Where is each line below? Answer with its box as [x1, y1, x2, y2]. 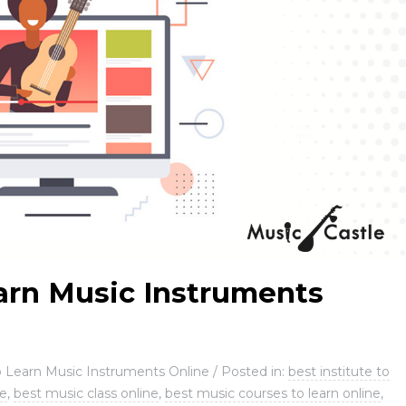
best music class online [14, 384, 159, 401]
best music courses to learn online [165, 384, 381, 401]
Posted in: [221, 362, 288, 380]
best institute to [288, 362, 390, 380]
